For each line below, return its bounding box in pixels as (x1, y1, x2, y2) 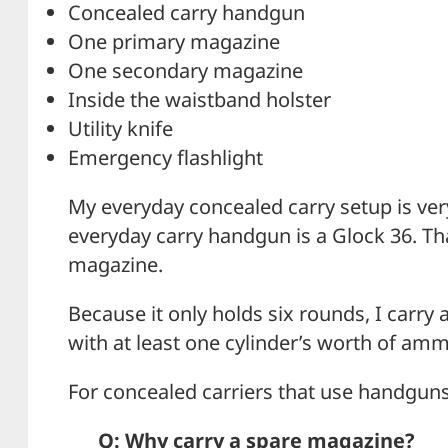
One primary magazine (68, 27, 280, 55)
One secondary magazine (68, 56, 303, 84)
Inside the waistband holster (68, 85, 331, 113)
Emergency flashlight (68, 143, 263, 171)
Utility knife (68, 114, 173, 142)
